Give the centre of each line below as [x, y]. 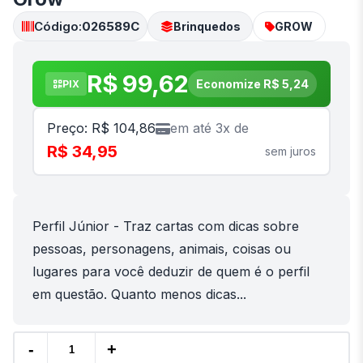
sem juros [290, 152]
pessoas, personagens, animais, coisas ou [162, 249]
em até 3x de [209, 128]
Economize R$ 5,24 [253, 83]
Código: [58, 26]
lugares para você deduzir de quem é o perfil [171, 272]
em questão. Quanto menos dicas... [139, 295]
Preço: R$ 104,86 [101, 128]
